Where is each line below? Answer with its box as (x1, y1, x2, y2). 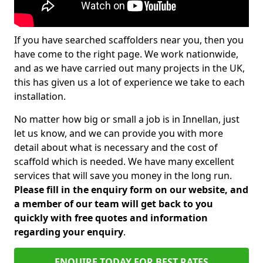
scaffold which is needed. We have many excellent (14, 155, 234, 168)
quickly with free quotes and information (14, 211, 208, 224)
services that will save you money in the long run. (14, 169, 232, 182)
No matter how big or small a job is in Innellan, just (14, 113, 240, 126)
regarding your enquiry (14, 225, 123, 238)
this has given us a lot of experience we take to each (14, 76, 245, 89)
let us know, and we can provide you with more (14, 127, 223, 140)
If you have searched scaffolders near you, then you (14, 33, 244, 46)
